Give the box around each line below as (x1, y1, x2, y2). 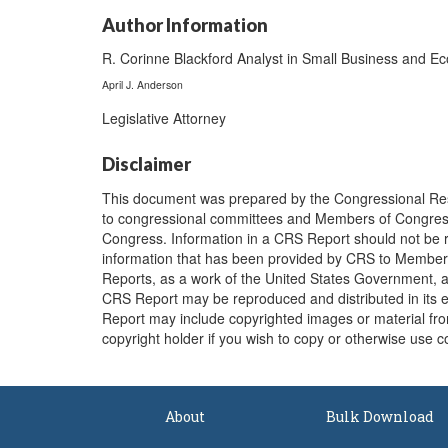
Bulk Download (325, 406, 434, 426)
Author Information (102, 13, 268, 36)
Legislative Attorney (102, 108, 226, 128)
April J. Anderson (102, 76, 183, 92)
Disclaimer (102, 153, 191, 175)
